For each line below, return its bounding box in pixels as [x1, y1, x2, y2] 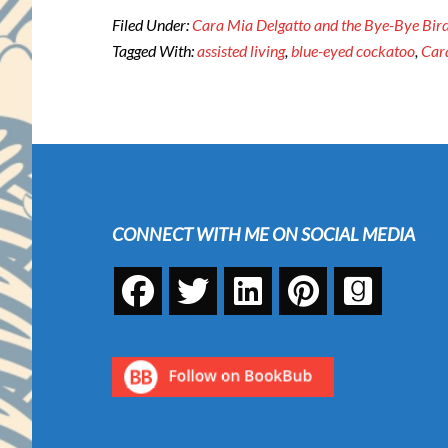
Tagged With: [112, 41, 197, 60]
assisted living [197, 41, 285, 60]
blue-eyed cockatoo [291, 41, 415, 60]
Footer [31, 142, 127, 186]
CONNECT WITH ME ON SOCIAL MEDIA [112, 223, 415, 245]
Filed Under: [112, 15, 192, 34]
